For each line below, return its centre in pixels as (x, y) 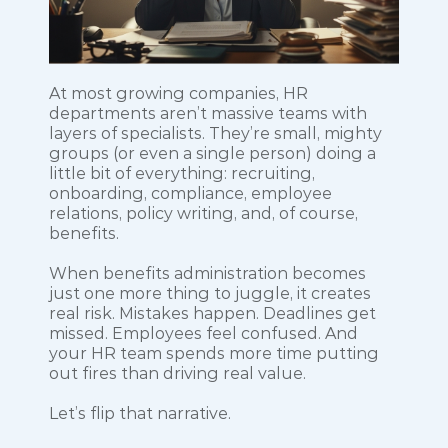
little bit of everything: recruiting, (182, 174)
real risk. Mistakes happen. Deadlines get (212, 314)
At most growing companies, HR (178, 94)
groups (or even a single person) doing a (212, 154)
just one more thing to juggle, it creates (210, 294)
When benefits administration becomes (207, 274)
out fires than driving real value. (177, 374)
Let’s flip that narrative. (140, 414)
